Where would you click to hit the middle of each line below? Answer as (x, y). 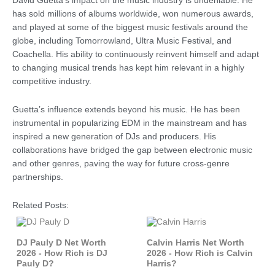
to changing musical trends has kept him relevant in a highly (128, 68)
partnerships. (38, 177)
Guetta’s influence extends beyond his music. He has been (126, 110)
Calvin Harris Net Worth (196, 243)
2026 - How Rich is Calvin (200, 254)
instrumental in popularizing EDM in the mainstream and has (130, 123)
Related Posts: (41, 206)
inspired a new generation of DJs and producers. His (114, 137)
